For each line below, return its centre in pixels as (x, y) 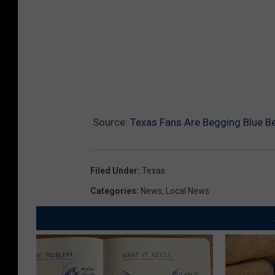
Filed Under (114, 171)
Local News (188, 191)
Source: (110, 122)
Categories (113, 191)
